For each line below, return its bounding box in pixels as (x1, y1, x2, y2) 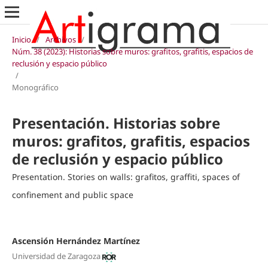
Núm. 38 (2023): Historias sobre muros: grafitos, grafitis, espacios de (11, 45, 253, 57)
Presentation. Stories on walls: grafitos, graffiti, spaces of (11, 170, 240, 182)
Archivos (45, 33, 76, 45)
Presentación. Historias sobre (11, 112, 220, 133)
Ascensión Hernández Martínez (11, 234, 140, 246)
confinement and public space (11, 188, 133, 200)
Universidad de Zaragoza (11, 251, 100, 262)
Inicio (11, 33, 31, 45)
